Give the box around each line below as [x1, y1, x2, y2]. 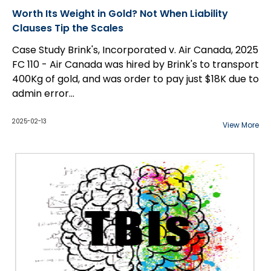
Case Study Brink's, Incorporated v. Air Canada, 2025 [12, 43, 258, 57]
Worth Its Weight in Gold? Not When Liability [12, 7, 228, 21]
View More [223, 120, 259, 130]
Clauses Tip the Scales [12, 21, 123, 35]
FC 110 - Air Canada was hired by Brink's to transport [12, 57, 259, 71]
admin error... [12, 87, 74, 100]
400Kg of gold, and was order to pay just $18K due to [12, 72, 259, 86]
